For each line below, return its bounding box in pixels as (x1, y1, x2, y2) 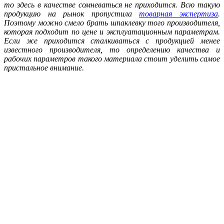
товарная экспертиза (139, 9, 218, 18)
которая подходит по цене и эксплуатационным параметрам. (4, 27, 220, 36)
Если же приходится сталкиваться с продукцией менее (4, 36, 220, 45)
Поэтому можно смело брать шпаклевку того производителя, (4, 18, 220, 27)
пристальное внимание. (4, 63, 84, 72)
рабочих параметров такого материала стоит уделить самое (4, 54, 220, 63)
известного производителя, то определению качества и (4, 45, 220, 54)
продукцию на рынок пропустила (4, 9, 139, 18)
